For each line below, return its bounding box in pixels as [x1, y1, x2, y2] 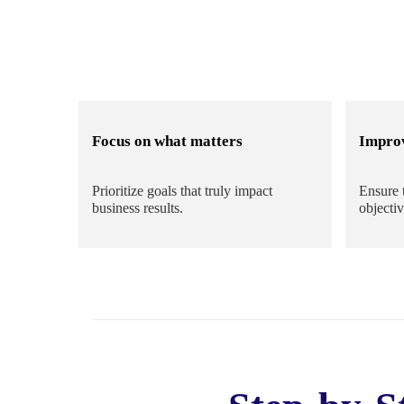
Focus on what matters [92, 133, 243, 151]
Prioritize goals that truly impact [92, 183, 272, 199]
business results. [92, 200, 183, 216]
